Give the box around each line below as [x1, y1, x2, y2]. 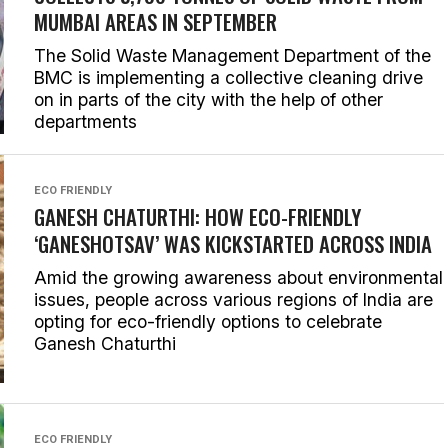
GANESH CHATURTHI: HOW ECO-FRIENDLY [34, 201, 361, 232]
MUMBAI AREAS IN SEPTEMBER [34, 6, 277, 37]
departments [34, 111, 137, 132]
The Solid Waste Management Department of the [34, 45, 431, 66]
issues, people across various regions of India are [34, 289, 433, 310]
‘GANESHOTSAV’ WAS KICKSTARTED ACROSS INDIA [34, 228, 432, 259]
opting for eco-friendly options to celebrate [34, 311, 382, 332]
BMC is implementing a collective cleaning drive [34, 67, 423, 88]
